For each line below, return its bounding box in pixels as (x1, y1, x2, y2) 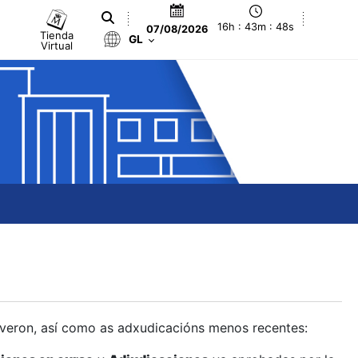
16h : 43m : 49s (217, 21, 295, 34)
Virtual (41, 38, 74, 52)
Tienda (40, 28, 74, 42)
